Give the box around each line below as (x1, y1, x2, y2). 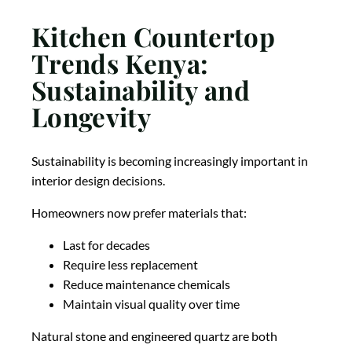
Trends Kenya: (31, 45, 209, 80)
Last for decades (63, 237, 150, 253)
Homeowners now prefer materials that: (31, 205, 247, 221)
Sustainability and (31, 71, 250, 107)
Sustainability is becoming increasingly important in (31, 153, 308, 169)
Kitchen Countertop (31, 18, 275, 53)
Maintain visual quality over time (63, 296, 240, 312)
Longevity (31, 98, 151, 134)
